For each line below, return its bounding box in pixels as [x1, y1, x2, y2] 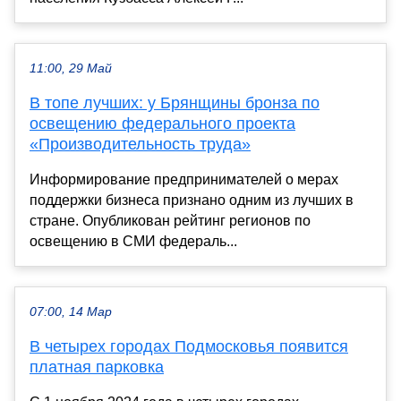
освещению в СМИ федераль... [30, 233, 237, 249]
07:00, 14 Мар [30, 304, 112, 319]
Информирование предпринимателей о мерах [30, 171, 338, 187]
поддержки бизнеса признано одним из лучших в [30, 192, 354, 208]
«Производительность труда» [30, 134, 251, 153]
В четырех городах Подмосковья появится [30, 337, 348, 355]
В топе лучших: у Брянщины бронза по [30, 93, 320, 112]
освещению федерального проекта [30, 114, 295, 132]
